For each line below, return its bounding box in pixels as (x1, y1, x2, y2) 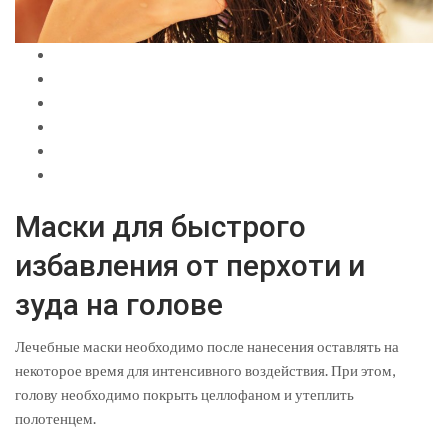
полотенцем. (15, 409, 96, 428)
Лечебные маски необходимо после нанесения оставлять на (15, 337, 399, 356)
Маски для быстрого (15, 209, 306, 245)
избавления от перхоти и (15, 248, 365, 284)
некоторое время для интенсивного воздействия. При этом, (15, 361, 395, 380)
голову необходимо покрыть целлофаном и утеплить (15, 385, 354, 404)
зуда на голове (15, 287, 223, 323)
